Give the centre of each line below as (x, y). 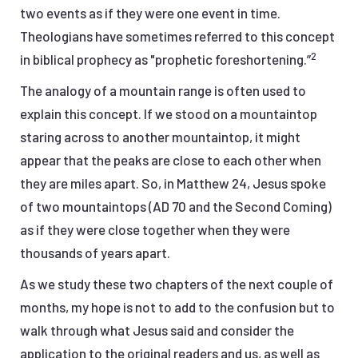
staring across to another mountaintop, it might (160, 137)
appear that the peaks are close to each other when (171, 160)
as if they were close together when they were (155, 230)
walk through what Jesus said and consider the (157, 330)
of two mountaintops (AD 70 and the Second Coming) (176, 207)
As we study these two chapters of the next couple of (177, 284)
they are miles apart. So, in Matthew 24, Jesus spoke (173, 183)
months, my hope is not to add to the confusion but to (177, 307)
